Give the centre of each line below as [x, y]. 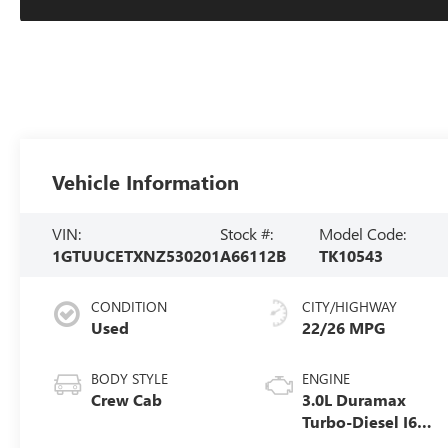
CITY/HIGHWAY [350, 306]
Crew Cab [127, 399]
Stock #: [247, 233]
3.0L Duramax [354, 399]
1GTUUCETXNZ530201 [136, 255]
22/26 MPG [344, 327]
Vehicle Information [146, 181]
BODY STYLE [130, 378]
